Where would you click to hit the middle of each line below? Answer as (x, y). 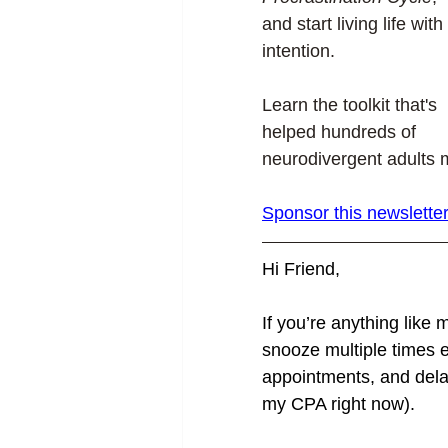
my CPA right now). (338, 404)
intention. (298, 51)
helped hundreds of (341, 132)
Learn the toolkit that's (352, 105)
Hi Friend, (301, 269)
